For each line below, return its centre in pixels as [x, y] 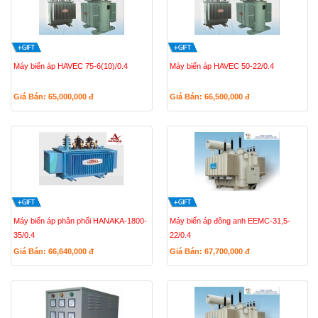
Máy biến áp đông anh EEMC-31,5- [230, 221]
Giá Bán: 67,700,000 [207, 251]
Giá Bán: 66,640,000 [51, 251]
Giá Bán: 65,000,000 [51, 97]
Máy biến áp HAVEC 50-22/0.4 [221, 66]
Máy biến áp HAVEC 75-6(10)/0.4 [71, 66]
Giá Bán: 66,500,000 [207, 97]
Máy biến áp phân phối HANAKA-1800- [80, 221]
